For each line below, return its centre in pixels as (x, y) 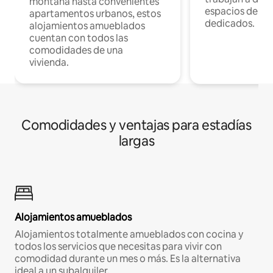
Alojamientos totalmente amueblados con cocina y (129, 235)
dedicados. (230, 24)
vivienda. (49, 63)
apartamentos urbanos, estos (95, 14)
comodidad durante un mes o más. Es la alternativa (128, 259)
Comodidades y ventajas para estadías (136, 126)
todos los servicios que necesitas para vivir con (118, 247)
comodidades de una (76, 51)
